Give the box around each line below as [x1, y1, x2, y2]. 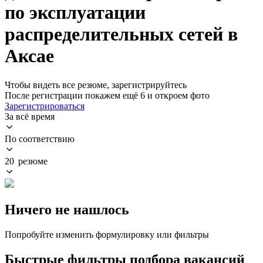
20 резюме [5, 156, 48, 166]
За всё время [5, 111, 55, 122]
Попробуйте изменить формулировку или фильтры [5, 229, 209, 240]
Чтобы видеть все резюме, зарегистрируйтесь [5, 79, 187, 90]
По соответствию [5, 133, 75, 144]
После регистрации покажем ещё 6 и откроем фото [5, 90, 210, 100]
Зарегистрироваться [5, 100, 85, 111]
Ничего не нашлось [5, 201, 129, 217]
